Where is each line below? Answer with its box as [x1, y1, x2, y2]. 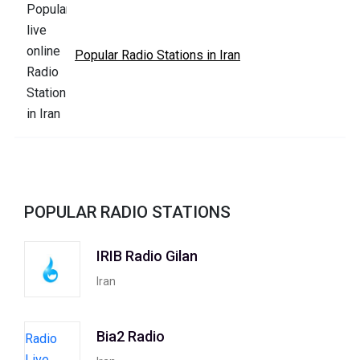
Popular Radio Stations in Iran [75, 47, 240, 63]
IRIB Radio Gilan [96, 247, 198, 264]
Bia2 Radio [96, 327, 165, 345]
